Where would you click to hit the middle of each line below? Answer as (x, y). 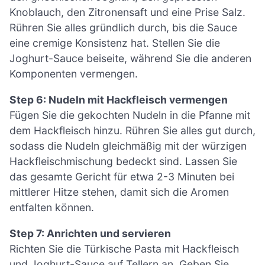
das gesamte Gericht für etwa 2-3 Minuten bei (122, 176)
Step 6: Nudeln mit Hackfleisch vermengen (119, 99)
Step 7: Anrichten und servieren (90, 233)
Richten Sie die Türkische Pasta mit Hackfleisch (124, 248)
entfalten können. (52, 207)
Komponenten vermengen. (74, 74)
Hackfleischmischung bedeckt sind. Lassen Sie (123, 161)
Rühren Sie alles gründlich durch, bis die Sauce (123, 28)
